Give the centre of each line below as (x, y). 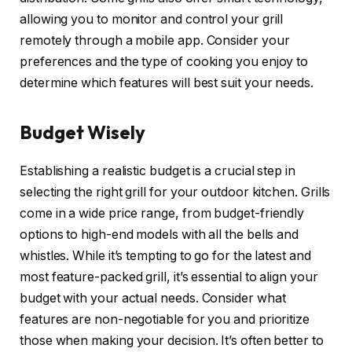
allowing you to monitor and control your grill (152, 19)
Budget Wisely (82, 132)
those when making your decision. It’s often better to (172, 340)
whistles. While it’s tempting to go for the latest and (165, 255)
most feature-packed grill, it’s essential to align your (169, 277)
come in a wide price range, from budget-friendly (162, 213)
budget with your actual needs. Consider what (153, 298)
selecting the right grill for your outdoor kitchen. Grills (175, 192)
